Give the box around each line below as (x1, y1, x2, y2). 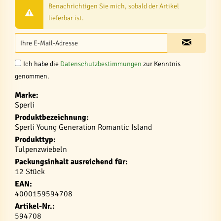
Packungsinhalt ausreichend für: (15, 157, 128, 167)
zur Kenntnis (142, 60, 181, 68)
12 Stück (15, 167, 45, 177)
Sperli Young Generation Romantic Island (15, 122, 152, 132)
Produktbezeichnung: (15, 112, 89, 122)
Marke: (15, 90, 38, 100)
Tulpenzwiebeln (15, 145, 67, 154)
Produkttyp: (15, 135, 56, 145)
